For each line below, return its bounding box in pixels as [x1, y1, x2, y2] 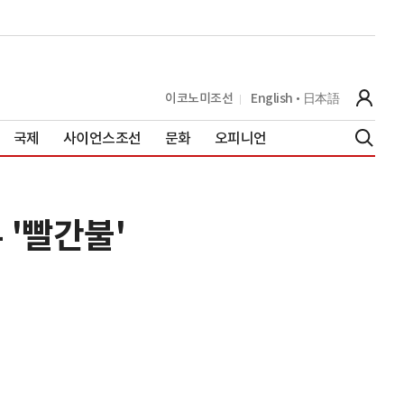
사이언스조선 [62, 128, 142, 147]
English [251, 89, 293, 106]
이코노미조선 [165, 89, 233, 106]
